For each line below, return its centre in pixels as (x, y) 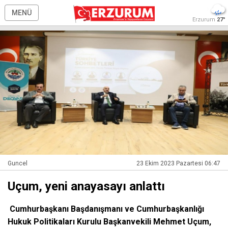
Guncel (18, 164)
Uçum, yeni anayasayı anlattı (86, 187)
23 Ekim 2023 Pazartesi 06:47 (178, 164)
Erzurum (205, 20)
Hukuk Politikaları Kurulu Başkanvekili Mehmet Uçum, (109, 222)
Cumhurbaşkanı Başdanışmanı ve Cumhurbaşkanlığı (106, 209)
